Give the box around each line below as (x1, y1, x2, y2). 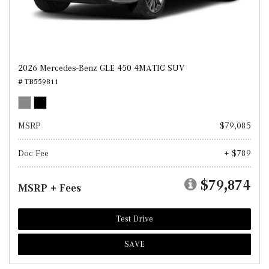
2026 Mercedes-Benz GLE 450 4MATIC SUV (18, 63, 185, 73)
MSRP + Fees (18, 182, 81, 194)
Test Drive (116, 214, 153, 223)
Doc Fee (18, 148, 49, 158)
